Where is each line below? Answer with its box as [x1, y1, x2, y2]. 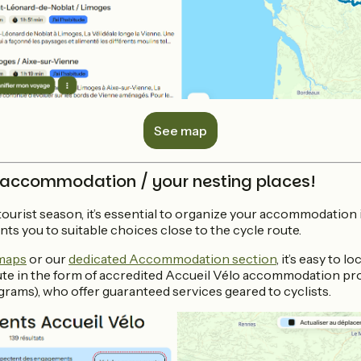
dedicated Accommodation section [68, 250, 276, 267]
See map [154, 122, 207, 139]
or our [27, 250, 68, 267]
